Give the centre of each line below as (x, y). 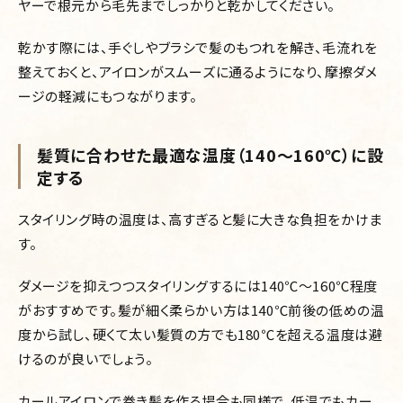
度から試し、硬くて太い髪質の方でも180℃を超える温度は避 (201, 335)
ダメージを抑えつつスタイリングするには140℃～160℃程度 (198, 286)
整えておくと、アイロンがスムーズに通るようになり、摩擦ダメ (198, 72)
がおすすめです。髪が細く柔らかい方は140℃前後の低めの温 (201, 310)
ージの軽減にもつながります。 (108, 96)
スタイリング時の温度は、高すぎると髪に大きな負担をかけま (200, 219)
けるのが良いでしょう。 (86, 359)
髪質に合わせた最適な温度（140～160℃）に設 (210, 155)
